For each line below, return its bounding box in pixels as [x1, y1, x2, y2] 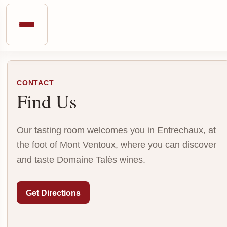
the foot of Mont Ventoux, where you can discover [17, 140, 216, 150]
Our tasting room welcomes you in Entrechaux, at [17, 125, 216, 135]
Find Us [17, 88, 77, 114]
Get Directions [26, 188, 81, 197]
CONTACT [17, 79, 54, 87]
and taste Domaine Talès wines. [17, 155, 145, 165]
